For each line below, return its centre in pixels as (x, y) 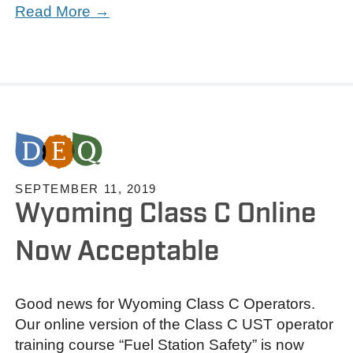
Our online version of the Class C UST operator (175, 324)
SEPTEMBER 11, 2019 (86, 188)
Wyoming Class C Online (166, 214)
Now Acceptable (117, 252)
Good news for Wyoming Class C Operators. (165, 303)
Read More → (63, 12)
